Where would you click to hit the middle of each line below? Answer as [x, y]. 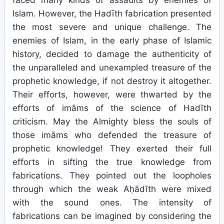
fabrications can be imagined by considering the [112, 216]
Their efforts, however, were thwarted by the [112, 94]
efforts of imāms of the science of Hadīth [112, 108]
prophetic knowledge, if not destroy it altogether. [112, 81]
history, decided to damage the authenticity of [112, 54]
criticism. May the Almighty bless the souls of [112, 121]
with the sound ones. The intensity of [112, 202]
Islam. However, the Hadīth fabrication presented [112, 13]
